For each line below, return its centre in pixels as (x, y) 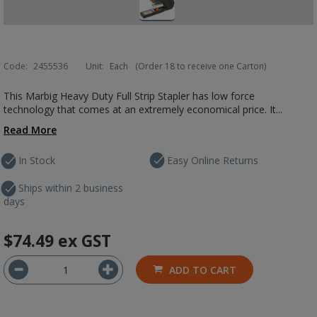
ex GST (85, 241)
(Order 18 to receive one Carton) (201, 66)
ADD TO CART (203, 270)
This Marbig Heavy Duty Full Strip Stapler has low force (129, 96)
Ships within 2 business (71, 188)
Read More (30, 130)
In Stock (37, 160)
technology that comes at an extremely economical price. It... (143, 109)
